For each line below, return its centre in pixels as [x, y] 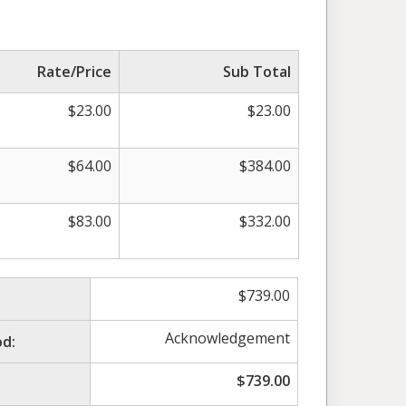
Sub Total [257, 71]
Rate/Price [74, 71]
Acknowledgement [228, 338]
